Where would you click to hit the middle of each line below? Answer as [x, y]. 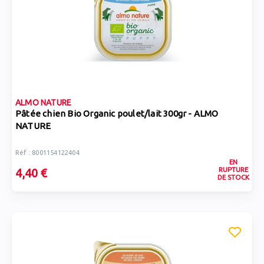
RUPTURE [233, 169]
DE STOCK [233, 177]
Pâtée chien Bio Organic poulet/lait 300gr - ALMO [117, 113]
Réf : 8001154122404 [47, 153]
